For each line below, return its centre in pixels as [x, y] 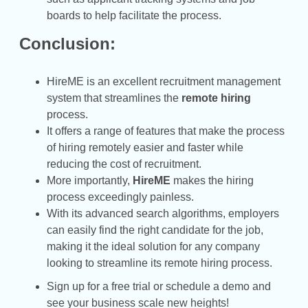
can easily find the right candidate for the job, [155, 230]
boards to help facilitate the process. [134, 15]
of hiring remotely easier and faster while [145, 147]
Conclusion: [67, 43]
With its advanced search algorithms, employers [163, 213]
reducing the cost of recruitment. [124, 164]
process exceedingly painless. [120, 197]
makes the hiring [212, 180]
